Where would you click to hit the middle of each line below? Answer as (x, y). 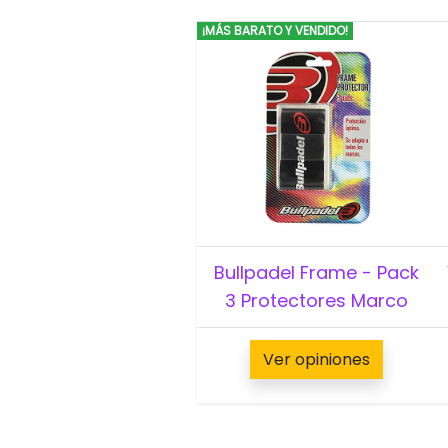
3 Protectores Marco (316, 300)
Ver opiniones (316, 359)
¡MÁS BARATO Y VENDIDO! (274, 30)
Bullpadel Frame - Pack (316, 272)
